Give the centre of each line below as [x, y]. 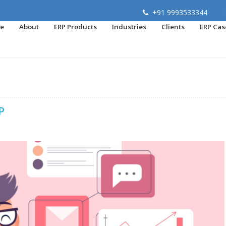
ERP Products [75, 27]
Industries [129, 27]
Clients [173, 27]
